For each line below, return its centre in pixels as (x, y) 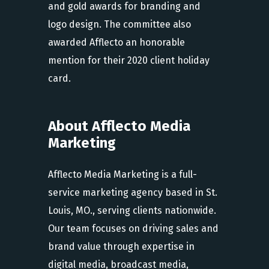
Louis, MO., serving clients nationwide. (132, 210)
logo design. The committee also (119, 24)
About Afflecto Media (119, 126)
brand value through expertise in (121, 246)
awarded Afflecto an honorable (116, 42)
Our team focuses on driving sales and (133, 228)
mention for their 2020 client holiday (129, 60)
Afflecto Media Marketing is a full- (122, 174)
